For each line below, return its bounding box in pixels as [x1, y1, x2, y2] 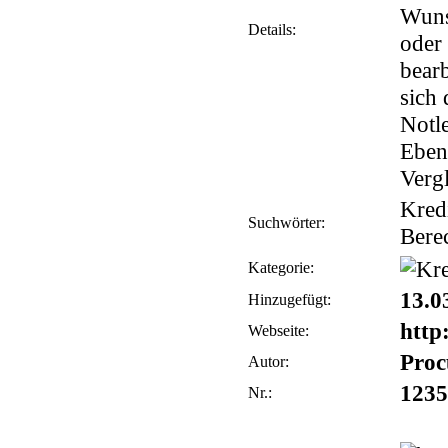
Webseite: [247, 322, 309, 339]
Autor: [247, 353, 289, 370]
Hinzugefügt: [247, 291, 331, 308]
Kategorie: [247, 259, 314, 276]
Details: [247, 21, 296, 38]
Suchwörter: [247, 214, 325, 231]
